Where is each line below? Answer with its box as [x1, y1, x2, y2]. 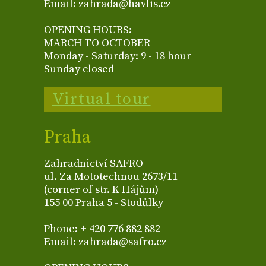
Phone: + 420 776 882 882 [44, 222, 160, 236]
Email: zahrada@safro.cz [44, 235, 167, 249]
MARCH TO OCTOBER [44, 36, 150, 50]
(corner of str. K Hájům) [44, 183, 159, 197]
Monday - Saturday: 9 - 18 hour [44, 49, 191, 64]
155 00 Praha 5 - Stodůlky [44, 196, 163, 210]
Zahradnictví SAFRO [44, 157, 143, 171]
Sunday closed [44, 62, 114, 77]
